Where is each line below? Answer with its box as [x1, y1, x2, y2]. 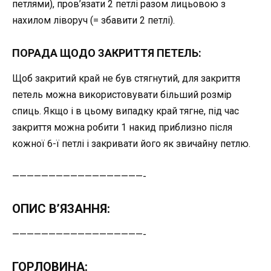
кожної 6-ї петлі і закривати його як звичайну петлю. [12, 137, 250, 149]
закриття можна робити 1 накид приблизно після [12, 121, 232, 133]
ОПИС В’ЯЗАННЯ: [12, 201, 110, 216]
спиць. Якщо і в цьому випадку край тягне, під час [12, 105, 239, 117]
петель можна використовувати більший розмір [12, 88, 232, 100]
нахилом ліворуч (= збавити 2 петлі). [12, 15, 175, 27]
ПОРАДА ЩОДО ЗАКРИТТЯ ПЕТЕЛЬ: [12, 46, 201, 59]
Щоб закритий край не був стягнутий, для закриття [12, 72, 240, 84]
